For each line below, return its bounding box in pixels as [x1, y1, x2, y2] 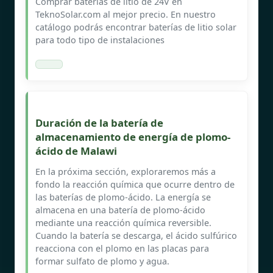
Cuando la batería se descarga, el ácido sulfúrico [35, 229, 237, 241]
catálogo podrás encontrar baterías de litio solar [35, 21, 236, 33]
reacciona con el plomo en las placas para [35, 242, 209, 254]
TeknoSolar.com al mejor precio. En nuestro [35, 8, 216, 20]
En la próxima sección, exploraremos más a [35, 165, 216, 177]
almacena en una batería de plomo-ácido [35, 204, 205, 216]
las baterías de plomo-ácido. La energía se [35, 191, 211, 203]
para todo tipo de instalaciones [35, 34, 165, 46]
